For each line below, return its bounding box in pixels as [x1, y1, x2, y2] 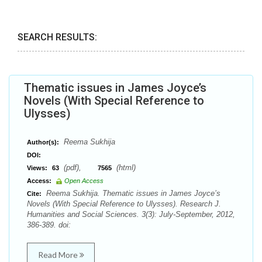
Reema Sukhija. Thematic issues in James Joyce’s [44, 189, 220, 198]
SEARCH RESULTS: [18, 32, 97, 43]
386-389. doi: [27, 220, 71, 229]
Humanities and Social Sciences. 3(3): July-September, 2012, [27, 210, 235, 219]
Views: [27, 164, 47, 171]
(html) [114, 163, 136, 172]
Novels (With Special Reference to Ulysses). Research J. [27, 199, 221, 208]
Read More [37, 250, 80, 260]
